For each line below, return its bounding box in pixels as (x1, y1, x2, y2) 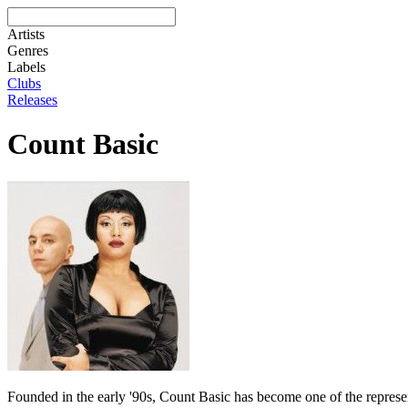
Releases (7, 92, 57, 107)
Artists (7, 26, 45, 42)
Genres (7, 43, 48, 58)
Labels (7, 59, 46, 75)
